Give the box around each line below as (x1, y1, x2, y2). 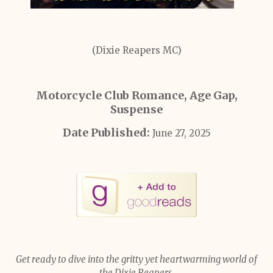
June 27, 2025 (152, 127, 211, 139)
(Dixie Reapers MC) (91, 44, 182, 56)
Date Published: (62, 126, 152, 140)
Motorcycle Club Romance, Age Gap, (35, 88, 238, 102)
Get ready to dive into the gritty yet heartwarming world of (16, 253, 257, 265)
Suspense (110, 102, 163, 116)
